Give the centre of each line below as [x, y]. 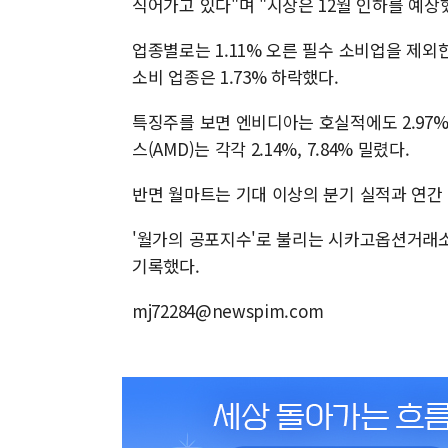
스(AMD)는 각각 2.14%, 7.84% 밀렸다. [271, 149]
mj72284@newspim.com [228, 311]
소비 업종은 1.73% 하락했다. [235, 77]
